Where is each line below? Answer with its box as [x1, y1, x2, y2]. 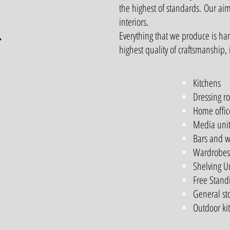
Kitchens [193, 76, 221, 90]
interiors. [119, 15, 151, 29]
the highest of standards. [119, 1, 204, 15]
